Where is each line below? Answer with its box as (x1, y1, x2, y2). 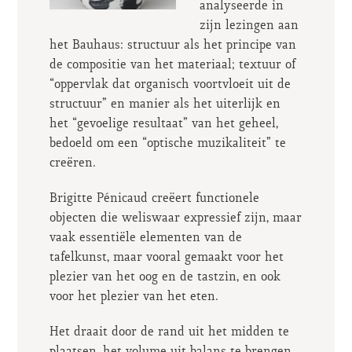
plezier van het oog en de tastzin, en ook (49, 270, 280, 284)
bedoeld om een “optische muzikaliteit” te (49, 137, 286, 151)
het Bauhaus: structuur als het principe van (49, 38, 296, 53)
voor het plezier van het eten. (49, 290, 218, 304)
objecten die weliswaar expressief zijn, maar (49, 211, 302, 225)
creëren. (49, 156, 96, 170)
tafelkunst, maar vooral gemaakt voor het (49, 251, 284, 265)
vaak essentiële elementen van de (49, 231, 242, 245)
